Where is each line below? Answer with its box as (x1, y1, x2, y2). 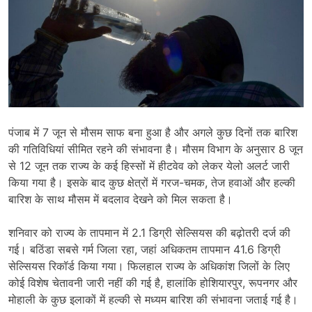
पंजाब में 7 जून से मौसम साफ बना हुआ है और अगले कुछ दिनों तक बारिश (8, 125, 297, 139)
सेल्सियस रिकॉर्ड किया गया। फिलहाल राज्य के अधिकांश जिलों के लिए (8, 259, 290, 273)
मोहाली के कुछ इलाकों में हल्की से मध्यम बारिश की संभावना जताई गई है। (8, 292, 298, 306)
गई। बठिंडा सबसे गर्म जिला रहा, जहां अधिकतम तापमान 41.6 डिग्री (8, 242, 281, 256)
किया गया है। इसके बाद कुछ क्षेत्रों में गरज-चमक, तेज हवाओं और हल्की (8, 175, 295, 189)
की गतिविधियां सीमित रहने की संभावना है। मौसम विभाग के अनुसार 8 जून (8, 142, 303, 156)
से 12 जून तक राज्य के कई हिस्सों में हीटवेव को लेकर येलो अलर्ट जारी (8, 159, 290, 173)
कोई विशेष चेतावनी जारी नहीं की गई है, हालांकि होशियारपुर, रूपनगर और (8, 276, 297, 290)
